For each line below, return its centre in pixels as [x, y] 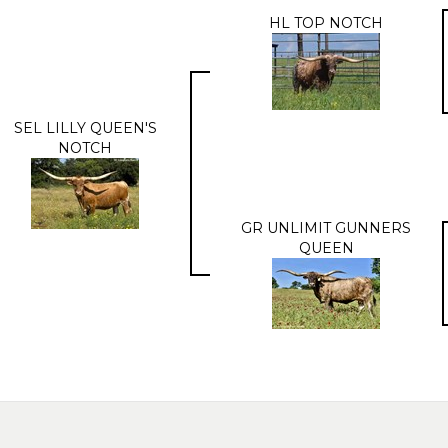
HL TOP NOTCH [326, 22]
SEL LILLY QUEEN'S [85, 127]
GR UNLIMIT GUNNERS [326, 227]
